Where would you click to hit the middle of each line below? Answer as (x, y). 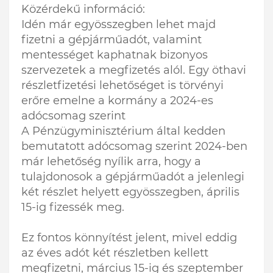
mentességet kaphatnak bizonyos (115, 55)
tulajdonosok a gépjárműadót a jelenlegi (133, 177)
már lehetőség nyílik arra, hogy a (111, 162)
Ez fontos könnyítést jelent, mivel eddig (129, 238)
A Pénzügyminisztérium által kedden (123, 131)
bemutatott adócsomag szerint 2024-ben (134, 147)
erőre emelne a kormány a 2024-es (117, 101)
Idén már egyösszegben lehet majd (119, 25)
